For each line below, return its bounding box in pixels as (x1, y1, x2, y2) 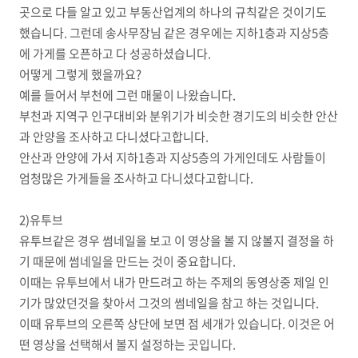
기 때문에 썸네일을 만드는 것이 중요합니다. (19, 253, 236, 270)
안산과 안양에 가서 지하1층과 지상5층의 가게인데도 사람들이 (19, 149, 326, 166)
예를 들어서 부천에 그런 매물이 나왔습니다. (19, 86, 236, 104)
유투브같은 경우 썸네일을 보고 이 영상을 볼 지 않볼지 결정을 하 (19, 232, 334, 249)
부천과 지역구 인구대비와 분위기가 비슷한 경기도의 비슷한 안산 (19, 107, 338, 125)
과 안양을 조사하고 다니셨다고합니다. (19, 128, 209, 145)
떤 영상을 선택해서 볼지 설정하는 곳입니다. (19, 336, 236, 353)
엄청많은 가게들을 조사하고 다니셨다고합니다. (19, 169, 253, 187)
